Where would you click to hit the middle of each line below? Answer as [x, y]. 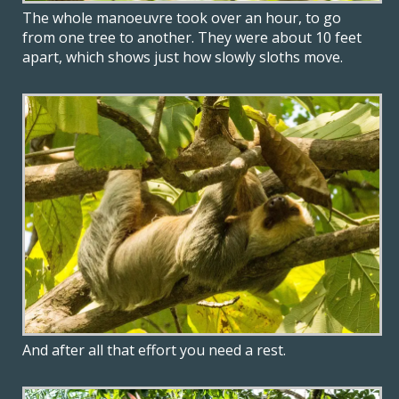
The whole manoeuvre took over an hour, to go [182, 18]
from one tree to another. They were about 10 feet [192, 38]
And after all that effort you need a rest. [154, 350]
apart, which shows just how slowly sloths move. [183, 57]
